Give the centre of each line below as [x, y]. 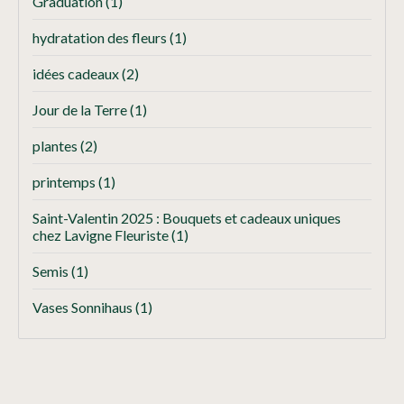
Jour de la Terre [81, 110]
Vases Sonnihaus [84, 308]
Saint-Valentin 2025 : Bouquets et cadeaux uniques [187, 218]
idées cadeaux [77, 74]
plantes [56, 146]
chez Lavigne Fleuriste [102, 235]
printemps [65, 182]
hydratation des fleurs [101, 38]
